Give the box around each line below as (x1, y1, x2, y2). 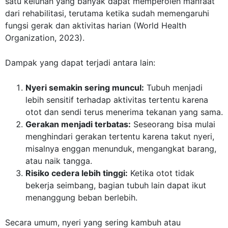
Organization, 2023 (5, 33, 79, 43)
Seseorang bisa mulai (131, 119, 215, 130)
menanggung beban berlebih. (25, 192, 137, 203)
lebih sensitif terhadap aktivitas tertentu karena (25, 95, 208, 105)
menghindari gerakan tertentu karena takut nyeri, (25, 131, 214, 142)
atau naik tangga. (25, 156, 92, 166)
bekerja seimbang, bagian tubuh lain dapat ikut (25, 180, 206, 191)
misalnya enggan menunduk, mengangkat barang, (25, 144, 216, 154)
